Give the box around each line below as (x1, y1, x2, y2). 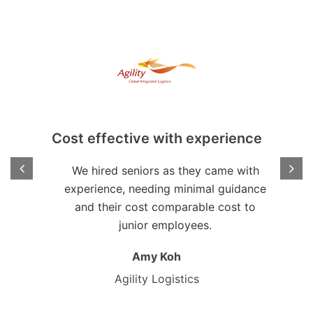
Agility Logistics (114, 272, 199, 286)
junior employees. (119, 218, 212, 233)
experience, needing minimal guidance (64, 182, 266, 196)
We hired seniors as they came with (71, 163, 259, 178)
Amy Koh (132, 249, 181, 264)
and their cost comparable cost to (75, 200, 256, 214)
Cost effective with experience (51, 130, 262, 147)
